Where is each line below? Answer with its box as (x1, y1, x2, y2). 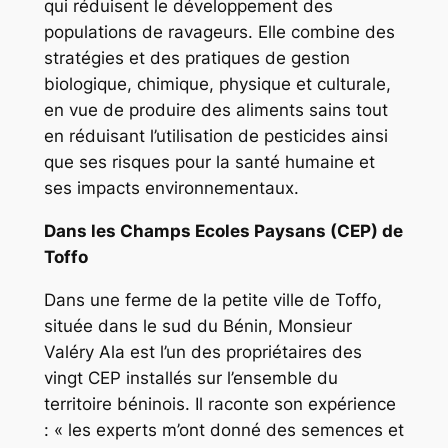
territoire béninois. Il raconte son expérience (43, 393, 396, 414)
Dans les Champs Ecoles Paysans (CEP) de (43, 220, 403, 241)
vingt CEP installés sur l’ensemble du (43, 367, 338, 388)
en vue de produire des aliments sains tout (43, 100, 388, 121)
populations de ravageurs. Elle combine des (43, 22, 395, 43)
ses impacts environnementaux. (43, 178, 299, 199)
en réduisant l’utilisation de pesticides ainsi (43, 126, 388, 147)
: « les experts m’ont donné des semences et (43, 419, 404, 440)
